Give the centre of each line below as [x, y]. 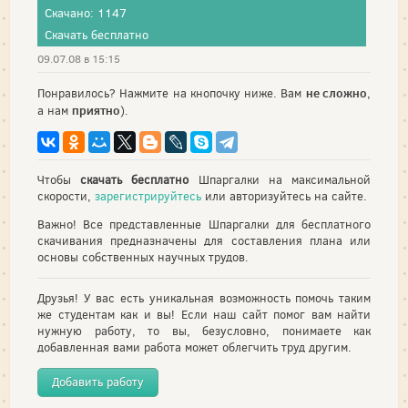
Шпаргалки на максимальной [280, 179]
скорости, [66, 196]
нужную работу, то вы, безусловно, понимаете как [204, 331]
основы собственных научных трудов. [143, 257]
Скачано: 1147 [86, 13]
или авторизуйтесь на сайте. [284, 196]
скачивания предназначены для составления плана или [204, 240]
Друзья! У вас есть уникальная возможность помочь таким [204, 298]
